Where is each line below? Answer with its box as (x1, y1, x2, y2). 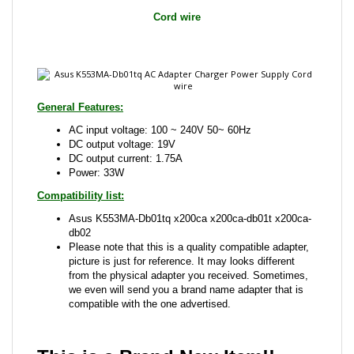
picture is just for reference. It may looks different (69, 188, 295, 200)
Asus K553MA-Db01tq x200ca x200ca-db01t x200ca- (69, 145, 311, 157)
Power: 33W (69, 100, 124, 111)
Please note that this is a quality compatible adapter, (69, 174, 309, 186)
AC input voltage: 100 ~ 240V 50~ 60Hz (69, 57, 251, 69)
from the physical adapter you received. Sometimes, (69, 202, 308, 214)
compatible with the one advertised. (69, 231, 231, 243)
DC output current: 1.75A (69, 85, 183, 97)
